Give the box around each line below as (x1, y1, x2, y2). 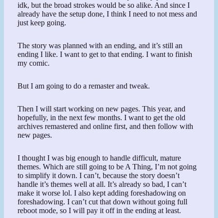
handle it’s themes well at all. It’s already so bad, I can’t (18, 180, 187, 188)
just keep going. (18, 18, 67, 27)
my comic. (18, 59, 50, 68)
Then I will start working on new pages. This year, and (18, 104, 186, 113)
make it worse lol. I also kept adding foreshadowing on (18, 188, 186, 197)
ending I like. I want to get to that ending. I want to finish (18, 50, 193, 59)
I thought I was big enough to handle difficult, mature (18, 153, 182, 162)
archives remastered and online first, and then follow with (18, 122, 194, 130)
